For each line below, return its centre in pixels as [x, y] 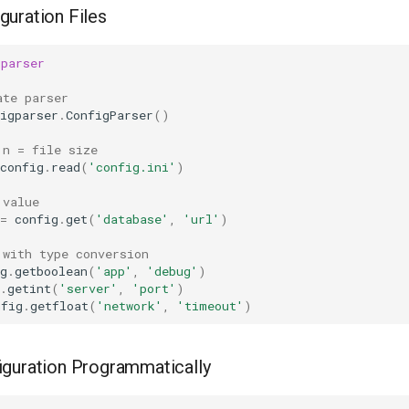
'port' [154, 288]
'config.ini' [132, 167]
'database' [132, 219]
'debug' [173, 271]
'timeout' [210, 305]
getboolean [51, 271]
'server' [89, 288]
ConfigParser [110, 115]
